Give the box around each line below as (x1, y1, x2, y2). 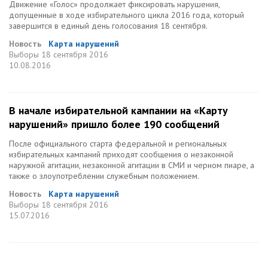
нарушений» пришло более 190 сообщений (9, 117, 220, 131)
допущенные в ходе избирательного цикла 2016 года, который (9, 10, 244, 20)
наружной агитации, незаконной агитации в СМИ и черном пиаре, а (9, 160, 254, 170)
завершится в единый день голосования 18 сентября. (9, 20, 208, 31)
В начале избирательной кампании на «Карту (9, 103, 228, 117)
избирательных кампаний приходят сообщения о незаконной (9, 149, 233, 160)
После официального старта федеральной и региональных (9, 138, 227, 149)
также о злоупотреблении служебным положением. (9, 170, 199, 181)
